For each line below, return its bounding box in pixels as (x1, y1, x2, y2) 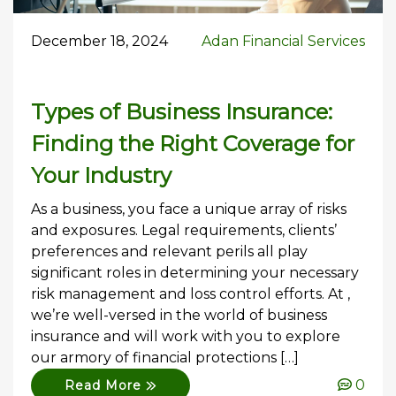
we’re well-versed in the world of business (31, 306, 327, 324)
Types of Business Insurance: (31, 98, 332, 125)
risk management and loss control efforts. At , (31, 285, 350, 302)
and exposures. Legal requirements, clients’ (31, 221, 337, 239)
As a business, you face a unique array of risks (31, 200, 346, 217)
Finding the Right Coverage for (31, 130, 354, 156)
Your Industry (31, 162, 171, 188)
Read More (65, 377, 147, 393)
